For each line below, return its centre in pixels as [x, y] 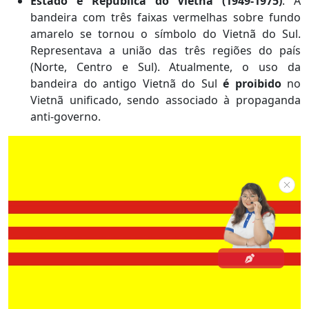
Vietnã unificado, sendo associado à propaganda [166, 100]
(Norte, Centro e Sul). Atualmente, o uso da [166, 67]
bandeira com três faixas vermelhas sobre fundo [166, 17]
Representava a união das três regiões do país [166, 50]
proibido [261, 83]
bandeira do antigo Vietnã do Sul [127, 83]
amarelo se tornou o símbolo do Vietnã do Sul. [166, 33]
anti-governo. [66, 116]
